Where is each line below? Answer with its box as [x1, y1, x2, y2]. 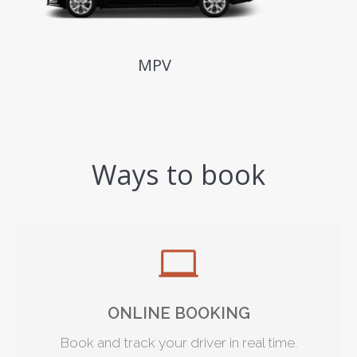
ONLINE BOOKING [107, 303, 250, 323]
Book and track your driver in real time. [60, 334, 297, 351]
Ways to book [92, 155, 265, 193]
